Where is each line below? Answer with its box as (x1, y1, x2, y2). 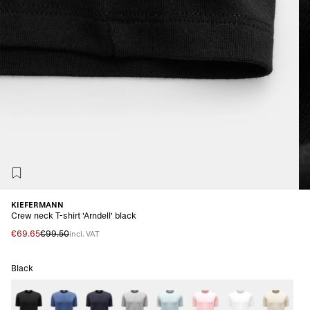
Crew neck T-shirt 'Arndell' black (11, 210, 136, 220)
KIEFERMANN (11, 199, 64, 209)
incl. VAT (69, 228, 100, 238)
